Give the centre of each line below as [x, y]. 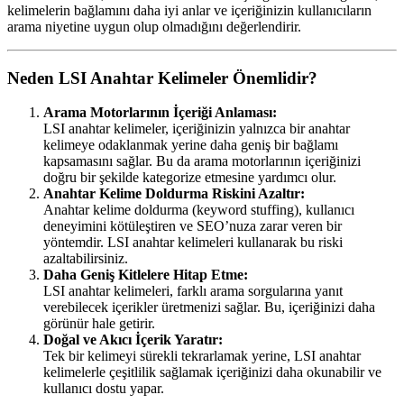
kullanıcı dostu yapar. [104, 389]
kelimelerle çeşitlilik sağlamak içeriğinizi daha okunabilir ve [212, 372]
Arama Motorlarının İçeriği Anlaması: [160, 113]
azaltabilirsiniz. [86, 259]
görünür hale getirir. [99, 324]
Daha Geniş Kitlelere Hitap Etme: [146, 275]
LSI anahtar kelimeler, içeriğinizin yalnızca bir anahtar [197, 129]
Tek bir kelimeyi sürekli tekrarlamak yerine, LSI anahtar [202, 356]
